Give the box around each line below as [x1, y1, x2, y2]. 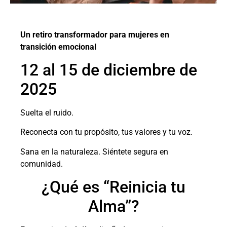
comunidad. [20, 159, 63, 169]
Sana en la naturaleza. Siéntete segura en [20, 146, 168, 157]
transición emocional [20, 42, 96, 52]
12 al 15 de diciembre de [20, 60, 197, 80]
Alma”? [88, 197, 139, 216]
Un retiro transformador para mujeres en [20, 29, 169, 40]
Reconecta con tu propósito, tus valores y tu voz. [20, 127, 193, 137]
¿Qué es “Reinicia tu [42, 177, 185, 197]
